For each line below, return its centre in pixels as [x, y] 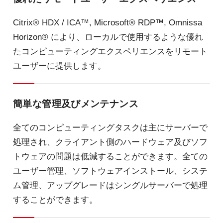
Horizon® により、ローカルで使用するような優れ [108, 37]
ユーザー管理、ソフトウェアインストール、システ [110, 170]
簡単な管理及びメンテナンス [76, 103]
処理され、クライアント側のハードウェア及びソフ [110, 142]
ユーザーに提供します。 [59, 66]
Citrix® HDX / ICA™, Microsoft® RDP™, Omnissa [107, 23]
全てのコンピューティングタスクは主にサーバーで [110, 127]
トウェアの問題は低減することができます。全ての [110, 156]
